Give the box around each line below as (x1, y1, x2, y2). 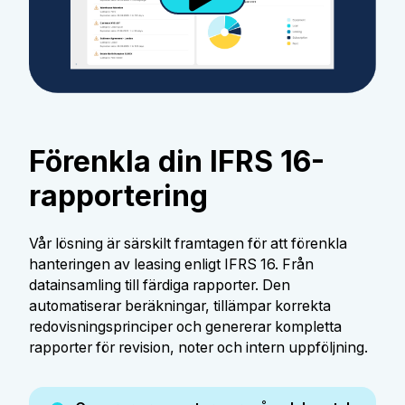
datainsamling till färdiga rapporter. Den (28, 276, 290, 294)
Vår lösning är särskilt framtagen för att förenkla (28, 234, 347, 252)
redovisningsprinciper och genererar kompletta (28, 317, 342, 335)
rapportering (28, 178, 208, 214)
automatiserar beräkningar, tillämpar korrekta (28, 297, 331, 315)
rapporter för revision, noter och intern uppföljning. (28, 338, 368, 356)
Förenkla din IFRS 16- (28, 144, 325, 180)
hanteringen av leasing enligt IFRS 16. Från (28, 255, 314, 273)
